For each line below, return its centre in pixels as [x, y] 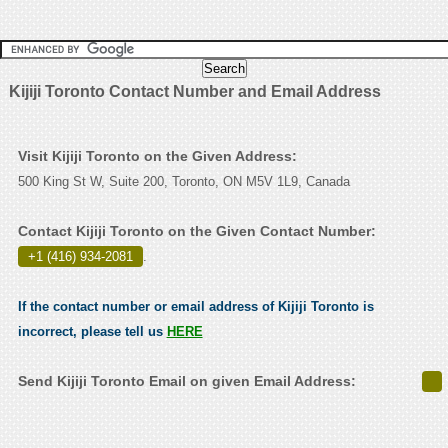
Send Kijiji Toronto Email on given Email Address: [186, 381]
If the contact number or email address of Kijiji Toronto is [195, 307]
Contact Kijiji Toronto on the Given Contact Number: [196, 231]
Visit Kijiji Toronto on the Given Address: [157, 156]
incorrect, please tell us [92, 332]
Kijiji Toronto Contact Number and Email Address [194, 92]
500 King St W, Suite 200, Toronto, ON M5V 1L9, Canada [183, 182]
